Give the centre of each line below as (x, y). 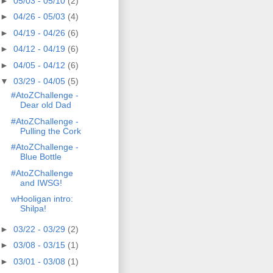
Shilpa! (33, 209)
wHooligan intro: (42, 199)
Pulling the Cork (50, 131)
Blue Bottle (41, 157)
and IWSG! (41, 183)
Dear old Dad (45, 105)
